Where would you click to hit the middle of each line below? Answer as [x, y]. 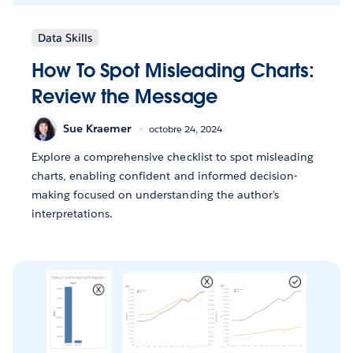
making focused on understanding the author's [155, 195]
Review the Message [125, 97]
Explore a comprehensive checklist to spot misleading [173, 157]
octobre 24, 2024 [186, 128]
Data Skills [65, 38]
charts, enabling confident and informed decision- [164, 176]
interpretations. [72, 214]
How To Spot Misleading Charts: [173, 71]
